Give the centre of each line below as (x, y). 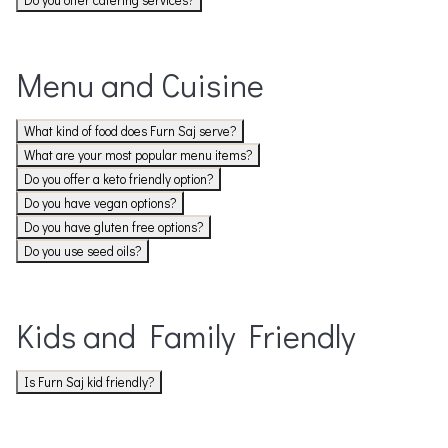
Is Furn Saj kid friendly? (89, 382)
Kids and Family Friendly (185, 336)
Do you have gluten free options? (113, 227)
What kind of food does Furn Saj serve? (130, 131)
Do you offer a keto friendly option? (118, 179)
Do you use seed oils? (82, 251)
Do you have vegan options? (100, 203)
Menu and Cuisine (140, 85)
